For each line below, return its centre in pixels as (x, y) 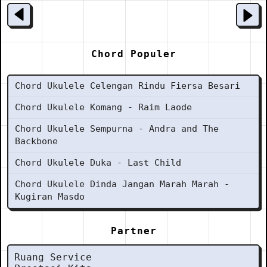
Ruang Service (53, 257)
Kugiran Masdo (50, 197)
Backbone (36, 141)
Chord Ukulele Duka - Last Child (98, 163)
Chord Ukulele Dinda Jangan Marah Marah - (122, 184)
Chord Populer (133, 54)
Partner (133, 231)
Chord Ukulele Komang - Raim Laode (103, 107)
